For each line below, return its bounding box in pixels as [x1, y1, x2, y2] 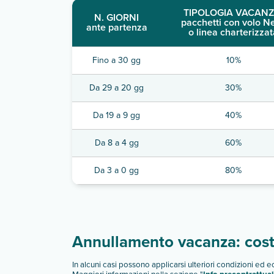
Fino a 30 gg [92, 53, 141, 67]
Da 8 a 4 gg [94, 136, 139, 149]
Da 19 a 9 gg [93, 108, 140, 122]
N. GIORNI [94, 10, 139, 24]
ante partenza [86, 20, 147, 34]
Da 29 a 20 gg [89, 81, 144, 94]
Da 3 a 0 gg [94, 163, 139, 177]
